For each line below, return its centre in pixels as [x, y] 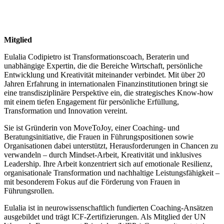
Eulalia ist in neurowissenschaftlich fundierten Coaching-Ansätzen [108, 208]
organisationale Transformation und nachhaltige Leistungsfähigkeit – [112, 173]
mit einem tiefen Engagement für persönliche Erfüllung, [91, 102]
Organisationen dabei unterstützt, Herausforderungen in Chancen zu [111, 146]
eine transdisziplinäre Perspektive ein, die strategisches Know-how [109, 93]
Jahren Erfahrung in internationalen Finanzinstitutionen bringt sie [106, 84]
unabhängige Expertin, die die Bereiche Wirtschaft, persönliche [103, 66]
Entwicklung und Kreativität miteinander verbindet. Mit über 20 [104, 75]
